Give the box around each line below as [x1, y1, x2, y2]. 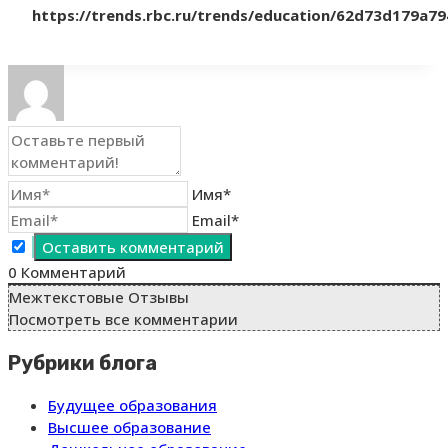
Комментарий [17, 262, 126, 283]
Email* [192, 210, 239, 231]
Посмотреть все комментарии [9, 309, 238, 330]
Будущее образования [48, 395, 217, 416]
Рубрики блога [8, 350, 157, 375]
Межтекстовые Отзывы [9, 287, 189, 308]
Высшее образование [48, 417, 211, 438]
